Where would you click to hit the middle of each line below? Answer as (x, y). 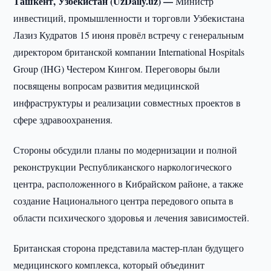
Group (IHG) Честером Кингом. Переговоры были (117, 69)
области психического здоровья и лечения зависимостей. (132, 217)
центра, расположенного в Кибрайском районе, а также (129, 184)
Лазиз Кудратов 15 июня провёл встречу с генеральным (129, 35)
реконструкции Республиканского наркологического (123, 167)
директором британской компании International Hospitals (129, 52)
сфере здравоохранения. (63, 119)
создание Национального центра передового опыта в (124, 201)
